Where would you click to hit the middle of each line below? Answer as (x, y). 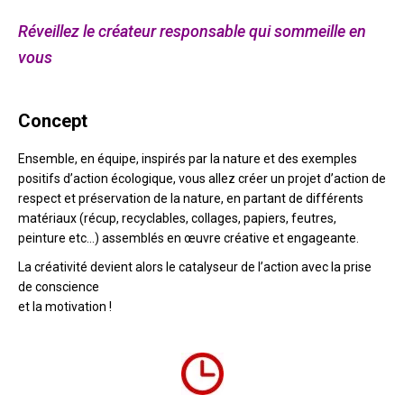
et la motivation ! (65, 306)
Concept (53, 120)
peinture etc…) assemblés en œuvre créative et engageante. (188, 238)
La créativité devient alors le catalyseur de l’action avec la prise (195, 266)
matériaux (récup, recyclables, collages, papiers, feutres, (177, 218)
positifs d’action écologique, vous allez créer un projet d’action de (202, 178)
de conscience (59, 286)
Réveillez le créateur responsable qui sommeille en (192, 31)
